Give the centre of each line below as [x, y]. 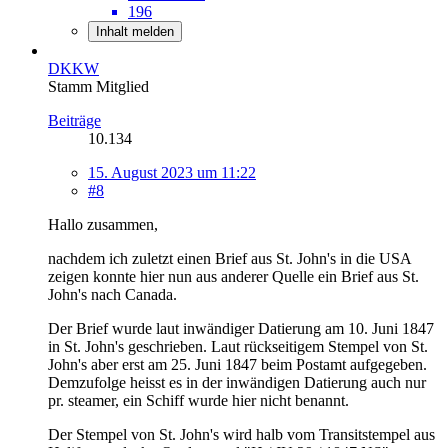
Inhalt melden [135, 32]
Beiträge [74, 121]
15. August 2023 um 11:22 [172, 173]
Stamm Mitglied [98, 87]
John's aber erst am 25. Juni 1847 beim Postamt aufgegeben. [237, 365]
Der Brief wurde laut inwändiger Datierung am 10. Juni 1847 [241, 329]
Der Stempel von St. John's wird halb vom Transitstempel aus [241, 435]
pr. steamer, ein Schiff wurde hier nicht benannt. [198, 401]
